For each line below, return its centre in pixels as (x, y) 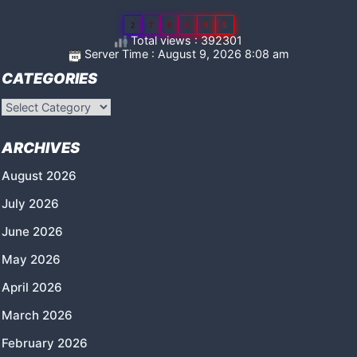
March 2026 (37, 315)
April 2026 (32, 287)
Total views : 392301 (185, 41)
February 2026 (45, 343)
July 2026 (30, 203)
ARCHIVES (41, 147)
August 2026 (39, 175)
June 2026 (32, 231)
